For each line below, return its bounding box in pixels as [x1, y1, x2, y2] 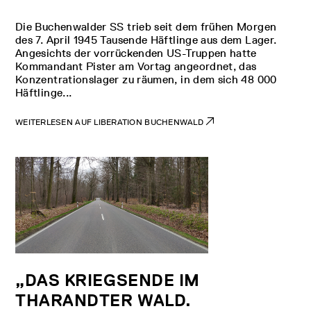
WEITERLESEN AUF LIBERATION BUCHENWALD [15, 117, 206, 127]
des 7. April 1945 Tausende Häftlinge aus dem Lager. [15, 33, 277, 47]
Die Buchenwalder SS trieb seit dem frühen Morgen [15, 20, 277, 33]
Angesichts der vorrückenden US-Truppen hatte [15, 47, 257, 60]
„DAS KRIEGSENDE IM [15, 269, 200, 290]
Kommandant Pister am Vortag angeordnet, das [15, 60, 257, 73]
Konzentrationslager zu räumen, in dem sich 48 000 [15, 73, 277, 86]
